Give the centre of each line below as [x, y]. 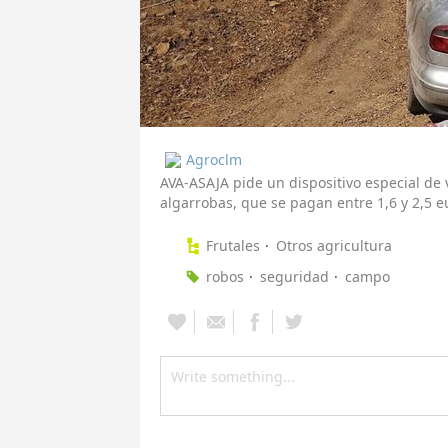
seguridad [294, 277]
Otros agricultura [334, 246]
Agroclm [214, 160]
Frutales [233, 246]
